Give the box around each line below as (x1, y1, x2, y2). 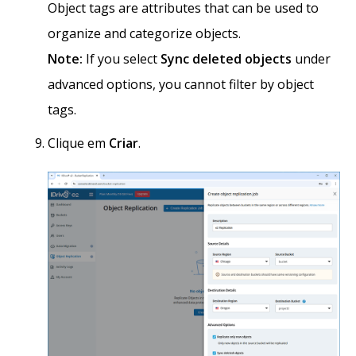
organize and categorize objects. (48, 25, 241, 43)
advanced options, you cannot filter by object (48, 75, 314, 94)
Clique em (48, 134, 109, 153)
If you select (83, 50, 161, 68)
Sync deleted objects (161, 50, 292, 68)
